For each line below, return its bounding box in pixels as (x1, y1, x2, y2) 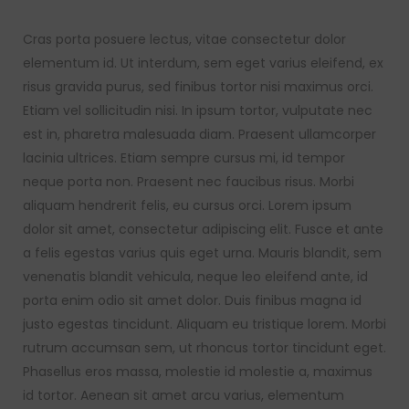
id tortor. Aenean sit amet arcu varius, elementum (23, 386, 344, 404)
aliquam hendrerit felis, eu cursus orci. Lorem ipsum (23, 196, 351, 215)
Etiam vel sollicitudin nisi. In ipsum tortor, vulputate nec (23, 101, 372, 120)
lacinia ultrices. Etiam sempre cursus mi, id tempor (23, 149, 345, 167)
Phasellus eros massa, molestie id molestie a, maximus (23, 362, 372, 381)
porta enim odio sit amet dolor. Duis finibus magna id (23, 291, 362, 309)
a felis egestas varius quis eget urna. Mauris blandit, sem (23, 244, 382, 262)
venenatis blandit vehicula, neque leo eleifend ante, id (23, 267, 368, 286)
